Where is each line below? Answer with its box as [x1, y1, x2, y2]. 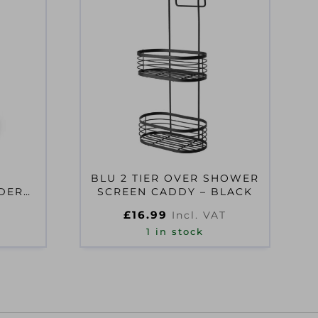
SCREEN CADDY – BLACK [97, 185, 253, 198]
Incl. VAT [172, 209, 227, 221]
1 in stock [146, 226, 204, 237]
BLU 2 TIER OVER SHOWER [91, 172, 260, 185]
